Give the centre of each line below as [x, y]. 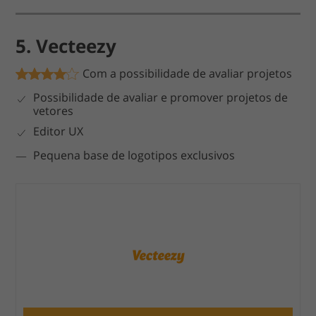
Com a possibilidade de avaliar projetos [188, 74]
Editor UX [59, 132]
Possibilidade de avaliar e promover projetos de [161, 98]
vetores [54, 111]
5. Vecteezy [66, 46]
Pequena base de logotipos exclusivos [134, 156]
